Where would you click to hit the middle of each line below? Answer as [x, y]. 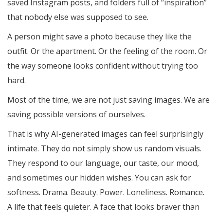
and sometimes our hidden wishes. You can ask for [99, 178]
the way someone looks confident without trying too [103, 66]
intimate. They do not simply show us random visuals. [104, 149]
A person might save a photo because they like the [100, 37]
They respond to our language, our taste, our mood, [103, 163]
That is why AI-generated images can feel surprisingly [105, 134]
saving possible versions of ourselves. [76, 115]
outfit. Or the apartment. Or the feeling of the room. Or [107, 51]
